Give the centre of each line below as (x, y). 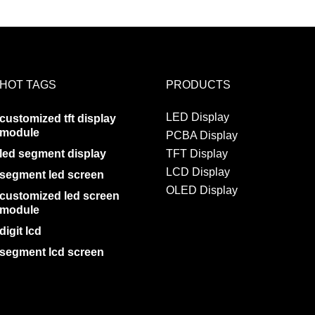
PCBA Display (201, 135)
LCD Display (198, 172)
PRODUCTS (198, 84)
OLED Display (201, 190)
